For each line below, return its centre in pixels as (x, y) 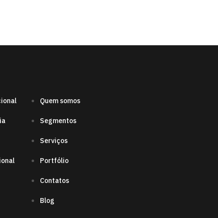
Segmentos (58, 121)
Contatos (54, 181)
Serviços (54, 141)
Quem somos (60, 101)
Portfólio (54, 161)
